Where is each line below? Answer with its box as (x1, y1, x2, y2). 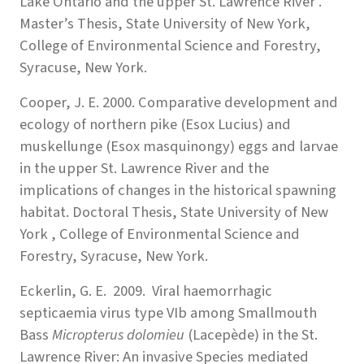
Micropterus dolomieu (52, 323, 184, 345)
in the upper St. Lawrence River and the (19, 157, 269, 179)
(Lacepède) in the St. (188, 323, 318, 345)
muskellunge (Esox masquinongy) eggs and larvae (19, 135, 338, 157)
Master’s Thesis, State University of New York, (19, 12, 310, 34)
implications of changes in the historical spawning (19, 179, 336, 201)
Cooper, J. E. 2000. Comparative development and (19, 91, 338, 113)
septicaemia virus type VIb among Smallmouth (19, 301, 317, 323)
